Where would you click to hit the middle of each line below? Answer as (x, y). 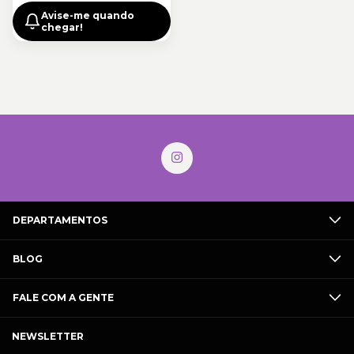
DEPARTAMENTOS (60, 220)
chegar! (62, 27)
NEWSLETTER (48, 336)
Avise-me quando (88, 15)
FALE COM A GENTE (63, 297)
